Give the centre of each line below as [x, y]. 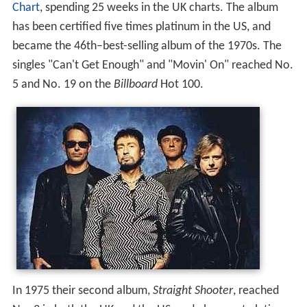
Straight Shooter [193, 291]
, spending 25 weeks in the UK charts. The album [159, 8]
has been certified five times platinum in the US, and [141, 27]
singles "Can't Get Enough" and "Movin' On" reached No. [152, 66]
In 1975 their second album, [82, 291]
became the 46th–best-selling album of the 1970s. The [147, 47]
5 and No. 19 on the [63, 85]
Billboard [135, 85]
